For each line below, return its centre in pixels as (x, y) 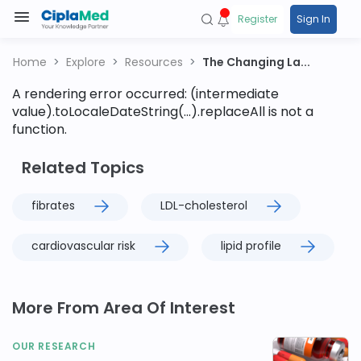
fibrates (53, 205)
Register (257, 19)
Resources (154, 62)
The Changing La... (256, 62)
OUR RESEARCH (54, 346)
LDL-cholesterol (204, 205)
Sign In (313, 19)
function (38, 129)
